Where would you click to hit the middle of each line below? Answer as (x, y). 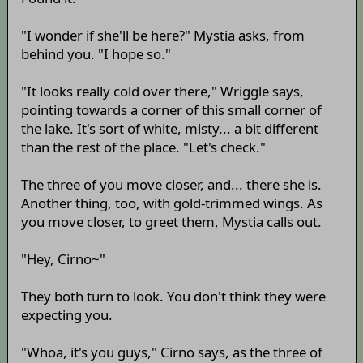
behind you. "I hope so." (96, 53)
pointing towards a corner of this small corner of (171, 109)
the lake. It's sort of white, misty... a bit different (169, 128)
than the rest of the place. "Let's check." (143, 147)
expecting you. (66, 314)
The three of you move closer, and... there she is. (171, 184)
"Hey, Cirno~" (63, 258)
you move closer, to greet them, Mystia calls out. (171, 221)
